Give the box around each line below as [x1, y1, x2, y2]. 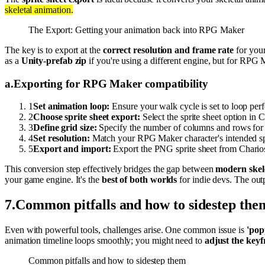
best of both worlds [101, 174, 177, 185]
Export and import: [33, 144, 111, 154]
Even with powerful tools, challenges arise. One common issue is [5, 225, 247, 235]
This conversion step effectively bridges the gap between [5, 164, 216, 174]
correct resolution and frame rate [102, 44, 234, 55]
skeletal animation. [5, 4, 73, 15]
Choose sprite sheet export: [33, 112, 140, 122]
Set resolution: [33, 133, 90, 144]
